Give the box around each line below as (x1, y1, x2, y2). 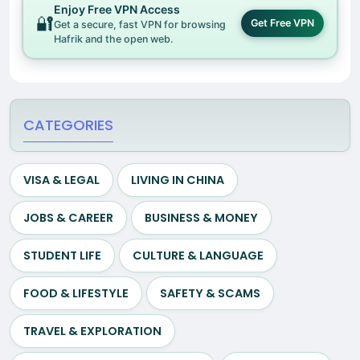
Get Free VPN (251, 17, 314, 30)
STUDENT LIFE (23, 247, 101, 264)
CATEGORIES (23, 114, 113, 135)
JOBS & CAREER (23, 209, 113, 226)
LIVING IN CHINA (131, 171, 224, 188)
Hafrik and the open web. (54, 32, 174, 45)
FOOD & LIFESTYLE (23, 284, 129, 301)
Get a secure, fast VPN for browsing (54, 18, 226, 31)
